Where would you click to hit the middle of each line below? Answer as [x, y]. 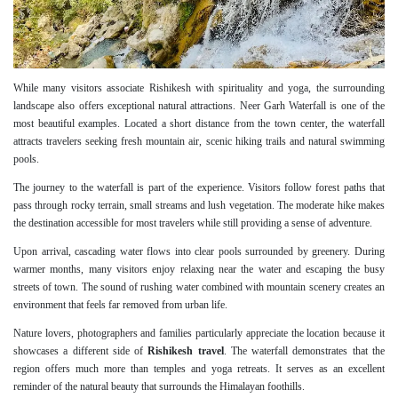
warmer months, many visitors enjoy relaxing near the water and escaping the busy [199, 270]
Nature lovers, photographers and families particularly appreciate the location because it [199, 334]
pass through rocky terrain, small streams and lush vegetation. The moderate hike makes [199, 206]
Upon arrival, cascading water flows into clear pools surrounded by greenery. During [199, 252]
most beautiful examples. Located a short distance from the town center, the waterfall [199, 124]
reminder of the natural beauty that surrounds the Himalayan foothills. [159, 387]
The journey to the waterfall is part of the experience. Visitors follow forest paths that [199, 188]
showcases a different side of [81, 351]
